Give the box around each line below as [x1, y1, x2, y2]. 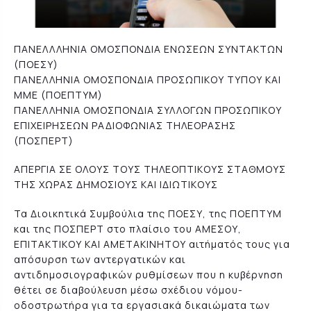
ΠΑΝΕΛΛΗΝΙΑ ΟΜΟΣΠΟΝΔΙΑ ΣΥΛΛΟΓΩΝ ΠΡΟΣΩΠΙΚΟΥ [14, 103, 282, 117]
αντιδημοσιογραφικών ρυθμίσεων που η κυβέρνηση [14, 267, 283, 281]
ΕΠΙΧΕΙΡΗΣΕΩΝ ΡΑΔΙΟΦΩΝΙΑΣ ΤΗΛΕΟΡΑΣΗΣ [14, 118, 236, 132]
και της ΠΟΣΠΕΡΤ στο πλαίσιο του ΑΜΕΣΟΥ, [14, 221, 242, 235]
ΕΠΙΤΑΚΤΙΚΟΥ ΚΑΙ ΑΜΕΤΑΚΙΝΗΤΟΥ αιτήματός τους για [14, 237, 290, 251]
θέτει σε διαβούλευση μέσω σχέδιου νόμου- [14, 283, 243, 296]
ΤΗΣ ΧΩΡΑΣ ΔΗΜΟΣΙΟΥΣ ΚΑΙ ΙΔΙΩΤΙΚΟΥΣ [14, 178, 218, 192]
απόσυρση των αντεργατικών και [14, 252, 186, 266]
